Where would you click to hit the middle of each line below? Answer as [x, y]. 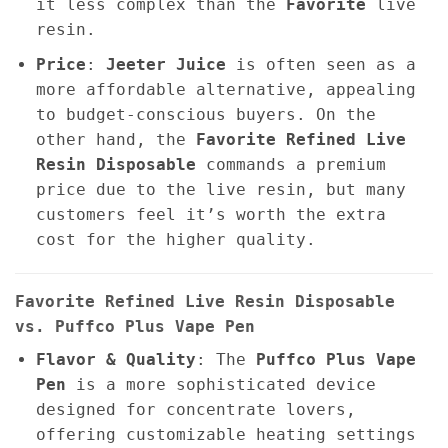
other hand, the [115, 139]
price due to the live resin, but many [220, 189]
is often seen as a [320, 64]
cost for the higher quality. [175, 239]
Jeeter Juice [165, 64]
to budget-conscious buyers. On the [205, 114]
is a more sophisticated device [220, 384]
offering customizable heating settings [225, 434]
